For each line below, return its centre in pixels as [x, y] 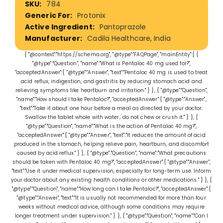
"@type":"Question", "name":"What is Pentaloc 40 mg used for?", [111, 63]
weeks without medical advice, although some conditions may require [111, 207]
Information [30, 7]
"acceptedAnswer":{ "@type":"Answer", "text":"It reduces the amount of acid [111, 135]
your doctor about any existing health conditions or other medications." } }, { [111, 180]
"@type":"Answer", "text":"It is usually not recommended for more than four [111, 198]
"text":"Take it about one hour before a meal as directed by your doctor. [111, 108]
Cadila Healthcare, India [129, 38]
